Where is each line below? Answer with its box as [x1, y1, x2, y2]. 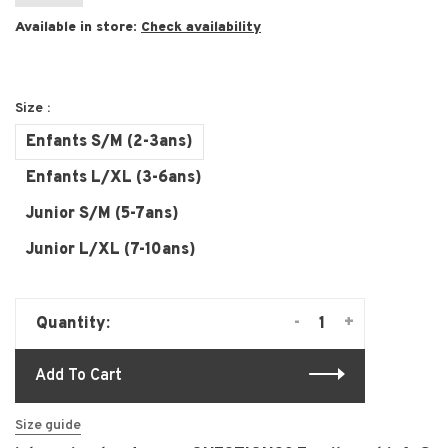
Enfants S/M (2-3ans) [26, 132, 193, 153]
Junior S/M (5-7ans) [26, 204, 179, 225]
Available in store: [15, 19, 141, 37]
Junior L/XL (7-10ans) [26, 240, 196, 261]
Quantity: [36, 314, 110, 335]
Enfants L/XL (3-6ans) [26, 168, 202, 189]
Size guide [15, 417, 81, 435]
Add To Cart [35, 366, 122, 387]
